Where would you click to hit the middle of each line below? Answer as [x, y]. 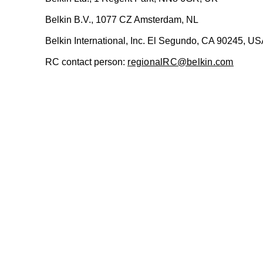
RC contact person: [85, 62]
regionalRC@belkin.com [181, 62]
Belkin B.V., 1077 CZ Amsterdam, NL [122, 20]
